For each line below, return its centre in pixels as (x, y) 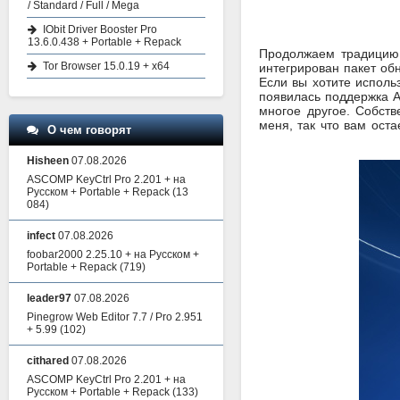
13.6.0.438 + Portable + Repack (104, 42)
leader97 (49, 298)
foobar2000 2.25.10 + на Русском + (113, 254)
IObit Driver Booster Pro (100, 29)
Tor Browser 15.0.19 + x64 (106, 66)
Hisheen (48, 161)
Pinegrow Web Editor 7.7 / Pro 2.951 (115, 317)
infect (41, 236)
